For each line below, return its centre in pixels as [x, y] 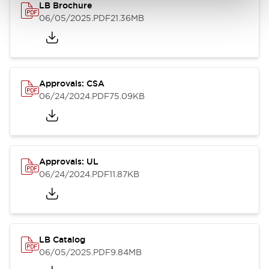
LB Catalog [62, 240]
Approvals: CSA [72, 83]
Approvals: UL [69, 162]
